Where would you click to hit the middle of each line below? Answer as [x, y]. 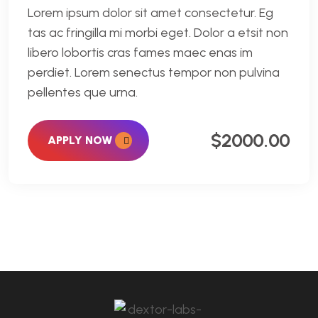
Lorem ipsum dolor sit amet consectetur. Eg [150, 13]
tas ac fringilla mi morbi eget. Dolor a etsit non [158, 33]
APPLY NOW [82, 140]
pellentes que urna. [83, 92]
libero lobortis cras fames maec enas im [140, 53]
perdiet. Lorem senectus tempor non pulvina [154, 72]
